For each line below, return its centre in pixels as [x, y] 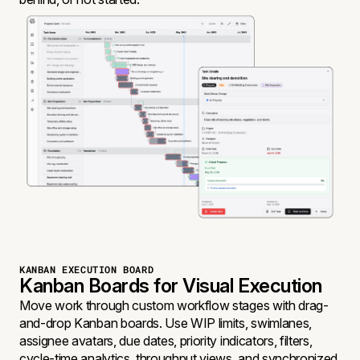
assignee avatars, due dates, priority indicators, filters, [166, 340]
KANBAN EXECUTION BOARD [87, 269]
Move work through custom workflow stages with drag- [174, 305]
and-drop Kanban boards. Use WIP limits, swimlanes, [166, 323]
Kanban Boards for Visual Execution [171, 285]
